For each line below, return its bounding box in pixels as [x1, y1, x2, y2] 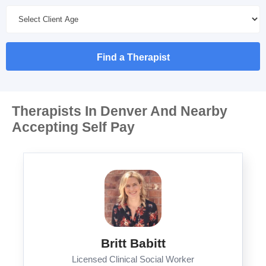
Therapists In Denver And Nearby [12, 103, 227, 119]
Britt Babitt [100, 236, 166, 250]
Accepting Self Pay [12, 119, 135, 135]
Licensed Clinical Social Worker [72, 255, 194, 264]
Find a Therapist [96, 52, 170, 62]
